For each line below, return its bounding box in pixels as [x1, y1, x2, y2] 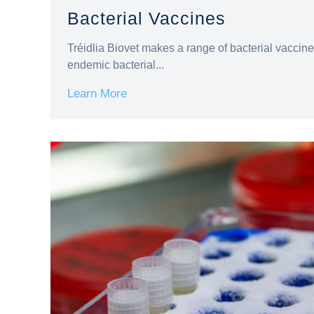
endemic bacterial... [67, 59, 164, 71]
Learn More [67, 87, 127, 100]
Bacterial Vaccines [67, 8, 226, 28]
